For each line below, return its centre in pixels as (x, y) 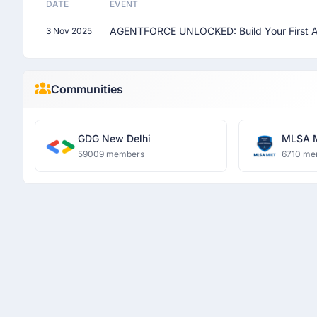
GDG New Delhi (114, 138)
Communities (87, 89)
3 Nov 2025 (69, 31)
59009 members (111, 154)
